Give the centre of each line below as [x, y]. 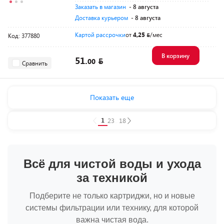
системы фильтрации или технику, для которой [112, 208]
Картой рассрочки [100, 34]
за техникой [112, 178]
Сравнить [35, 63]
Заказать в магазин [100, 6]
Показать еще [112, 97]
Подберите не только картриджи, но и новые [112, 196]
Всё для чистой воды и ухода [112, 164]
